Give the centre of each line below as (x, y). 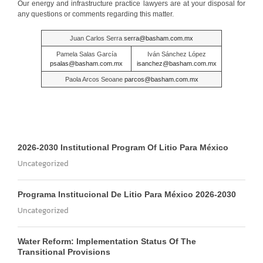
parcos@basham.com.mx (161, 80)
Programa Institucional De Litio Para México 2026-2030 (127, 195)
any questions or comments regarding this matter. (96, 14)
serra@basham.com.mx (159, 38)
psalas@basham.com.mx (86, 64)
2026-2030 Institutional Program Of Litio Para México (123, 148)
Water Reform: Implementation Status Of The (107, 242)
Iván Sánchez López (176, 54)
